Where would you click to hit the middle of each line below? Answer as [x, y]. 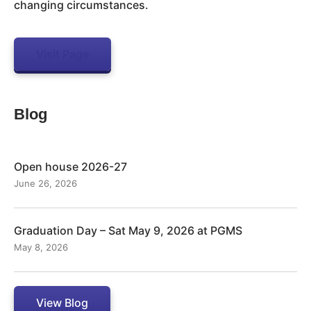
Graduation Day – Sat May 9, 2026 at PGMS [128, 231]
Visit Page [62, 54]
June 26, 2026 [45, 184]
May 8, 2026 [41, 247]
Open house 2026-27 [70, 167]
